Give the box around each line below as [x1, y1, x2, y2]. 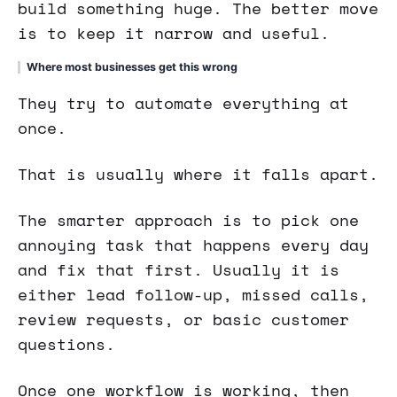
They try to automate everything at [18, 90, 349, 114]
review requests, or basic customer [18, 307, 349, 331]
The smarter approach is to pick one [18, 207, 359, 231]
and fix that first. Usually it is [18, 257, 339, 281]
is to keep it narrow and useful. [18, 21, 330, 45]
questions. [18, 331, 115, 355]
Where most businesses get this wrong [27, 60, 237, 74]
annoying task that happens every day [18, 232, 369, 256]
